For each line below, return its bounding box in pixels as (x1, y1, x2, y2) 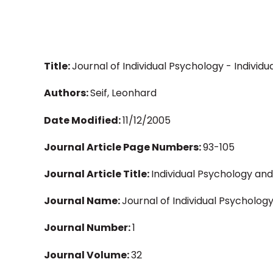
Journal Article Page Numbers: (44, 140, 203, 154)
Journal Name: (44, 194, 122, 208)
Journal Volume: (44, 247, 131, 262)
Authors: (44, 86, 90, 101)
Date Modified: (44, 113, 122, 127)
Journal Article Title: (44, 166, 151, 181)
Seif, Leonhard (90, 86, 157, 101)
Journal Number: (44, 221, 132, 235)
